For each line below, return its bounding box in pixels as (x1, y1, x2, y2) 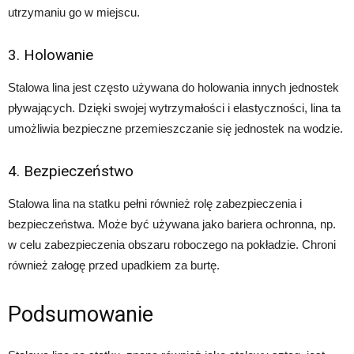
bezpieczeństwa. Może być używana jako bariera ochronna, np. (8, 217, 336, 231)
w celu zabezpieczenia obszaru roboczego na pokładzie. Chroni (8, 237, 336, 251)
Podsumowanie (8, 301, 153, 327)
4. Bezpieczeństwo (8, 161, 134, 180)
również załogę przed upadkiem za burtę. (8, 258, 220, 272)
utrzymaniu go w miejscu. (8, 5, 140, 19)
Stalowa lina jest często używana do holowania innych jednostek (8, 80, 339, 94)
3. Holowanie (8, 45, 93, 64)
